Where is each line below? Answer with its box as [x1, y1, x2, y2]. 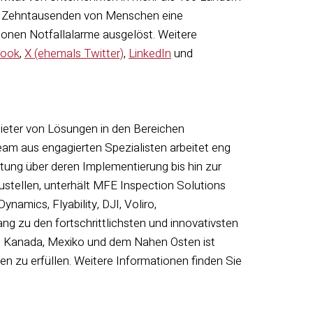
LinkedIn [129, 45, 171, 62]
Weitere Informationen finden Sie [74, 252, 242, 270]
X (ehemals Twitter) [24, 45, 124, 62]
